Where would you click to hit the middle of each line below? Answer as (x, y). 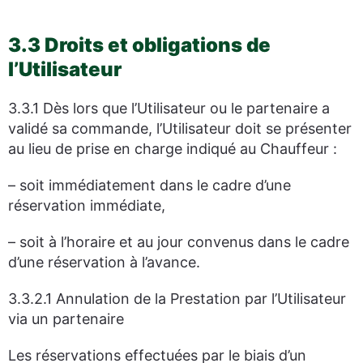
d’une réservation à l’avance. (104, 262)
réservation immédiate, (87, 205)
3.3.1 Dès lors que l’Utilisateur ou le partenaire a (169, 108)
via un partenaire (66, 319)
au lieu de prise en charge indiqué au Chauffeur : (173, 149)
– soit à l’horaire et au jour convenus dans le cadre (179, 242)
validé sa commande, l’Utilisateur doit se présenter (180, 128)
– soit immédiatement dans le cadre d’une (149, 185)
